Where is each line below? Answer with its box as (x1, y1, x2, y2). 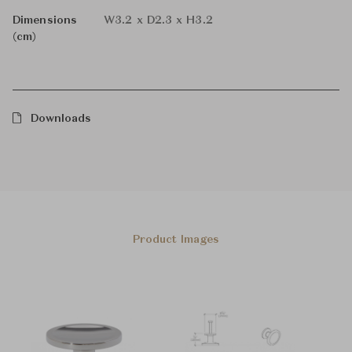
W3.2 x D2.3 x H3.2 (104, 15, 213, 26)
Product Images (132, 234, 220, 245)
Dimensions (13, 15, 77, 26)
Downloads (30, 113, 92, 124)
